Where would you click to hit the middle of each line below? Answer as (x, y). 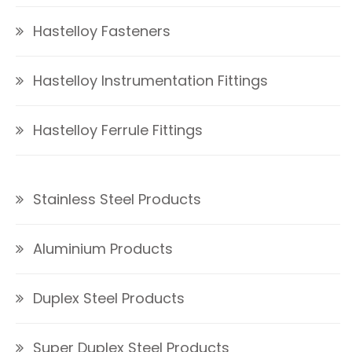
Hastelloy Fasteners (102, 31)
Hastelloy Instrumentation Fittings (150, 81)
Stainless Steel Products (117, 200)
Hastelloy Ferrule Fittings (118, 130)
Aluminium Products (103, 249)
